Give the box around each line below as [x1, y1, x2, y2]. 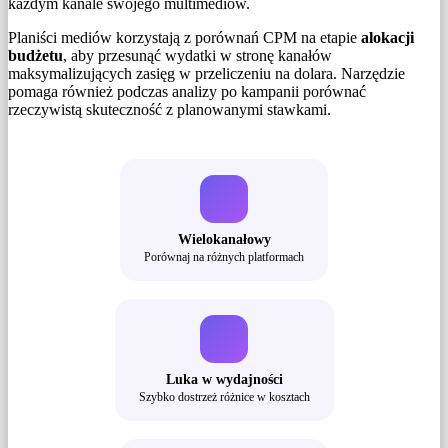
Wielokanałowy [177, 231, 271, 248]
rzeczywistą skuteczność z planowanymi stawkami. [8, 101, 331, 119]
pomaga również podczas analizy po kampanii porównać [8, 83, 366, 101]
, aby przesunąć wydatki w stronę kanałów [63, 47, 332, 65]
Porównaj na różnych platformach [144, 250, 304, 265]
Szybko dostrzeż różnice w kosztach [138, 390, 310, 405]
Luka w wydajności [165, 371, 283, 388]
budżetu [8, 47, 63, 65]
